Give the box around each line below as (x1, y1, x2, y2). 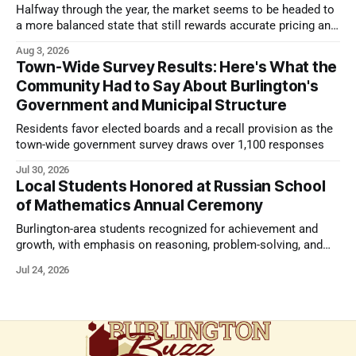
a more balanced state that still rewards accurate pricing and (16, 18, 337, 33)
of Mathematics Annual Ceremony (16, 195, 264, 215)
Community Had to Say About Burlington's (16, 76, 319, 95)
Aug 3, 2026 (16, 44, 69, 56)
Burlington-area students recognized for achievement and (16, 222, 318, 236)
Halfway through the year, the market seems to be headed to (16, 2, 335, 17)
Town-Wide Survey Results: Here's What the (16, 57, 338, 76)
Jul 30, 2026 (16, 163, 70, 176)
